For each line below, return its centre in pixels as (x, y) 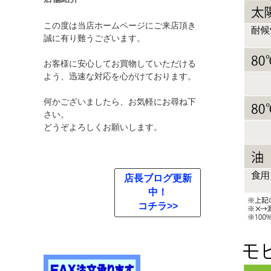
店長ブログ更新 (158, 178)
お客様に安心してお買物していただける (120, 64)
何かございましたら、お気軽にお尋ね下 (120, 102)
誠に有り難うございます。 (94, 38)
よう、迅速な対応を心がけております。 (120, 77)
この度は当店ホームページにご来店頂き (120, 26)
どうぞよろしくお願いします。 (103, 127)
